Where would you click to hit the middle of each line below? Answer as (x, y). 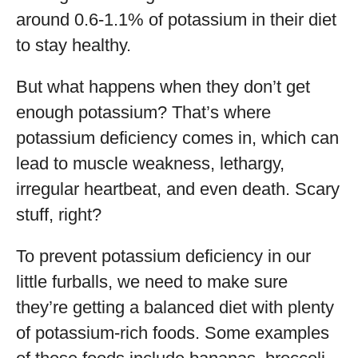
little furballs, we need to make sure (152, 282)
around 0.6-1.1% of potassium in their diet (176, 20)
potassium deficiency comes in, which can (177, 138)
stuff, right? (59, 215)
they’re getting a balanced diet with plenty (175, 307)
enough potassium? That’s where (143, 112)
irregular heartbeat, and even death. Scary (178, 189)
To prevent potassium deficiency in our (163, 256)
